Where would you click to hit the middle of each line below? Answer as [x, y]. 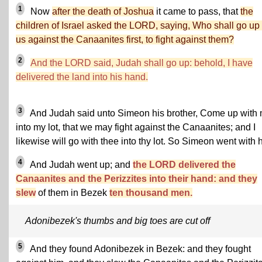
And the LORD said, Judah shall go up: [112, 63]
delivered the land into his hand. [82, 77]
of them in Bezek [73, 193]
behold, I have [223, 63]
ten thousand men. [151, 193]
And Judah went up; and [80, 165]
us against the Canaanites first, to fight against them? [125, 39]
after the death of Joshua [103, 11]
